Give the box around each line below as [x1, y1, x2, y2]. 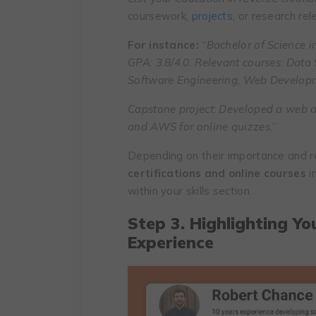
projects [191, 8, 233, 23]
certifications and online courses [128, 166, 306, 180]
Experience [128, 231, 214, 253]
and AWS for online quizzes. [128, 119, 273, 133]
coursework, [128, 8, 192, 23]
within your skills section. [128, 183, 253, 197]
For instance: [128, 37, 199, 51]
